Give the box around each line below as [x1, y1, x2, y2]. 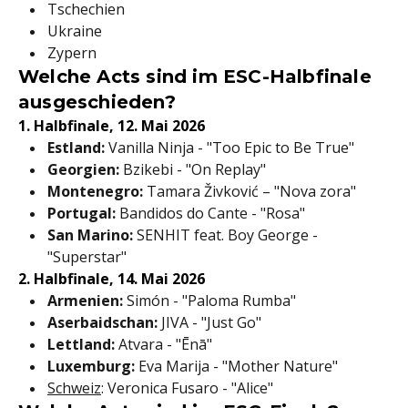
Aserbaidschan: [47, 312, 158, 332]
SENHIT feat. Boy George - [133, 225, 318, 245]
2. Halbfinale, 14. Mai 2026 [18, 269, 205, 289]
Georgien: [47, 159, 119, 179]
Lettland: [47, 334, 115, 354]
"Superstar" [47, 247, 127, 267]
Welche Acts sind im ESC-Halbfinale [18, 66, 372, 87]
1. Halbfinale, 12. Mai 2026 [18, 116, 205, 136]
